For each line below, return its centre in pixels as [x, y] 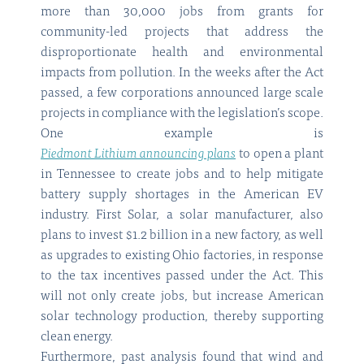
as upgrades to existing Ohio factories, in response [182, 256]
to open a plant [279, 155]
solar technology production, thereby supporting [182, 317]
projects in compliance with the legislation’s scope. [182, 114]
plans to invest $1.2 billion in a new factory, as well [182, 236]
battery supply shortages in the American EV [182, 195]
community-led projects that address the [182, 33]
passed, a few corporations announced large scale [182, 94]
